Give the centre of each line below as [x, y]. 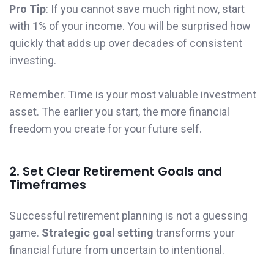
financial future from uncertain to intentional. [117, 250]
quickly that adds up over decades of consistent [126, 43]
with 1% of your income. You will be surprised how [130, 26]
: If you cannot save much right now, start [145, 9]
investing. [33, 60]
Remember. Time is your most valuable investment [133, 95]
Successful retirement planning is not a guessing [128, 216]
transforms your [194, 233]
